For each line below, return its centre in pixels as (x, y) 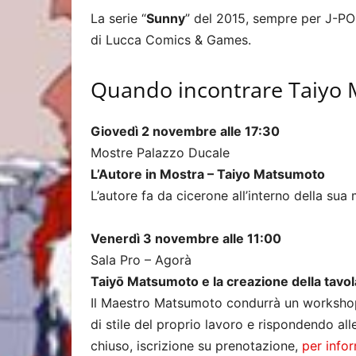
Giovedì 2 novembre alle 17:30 (185, 131)
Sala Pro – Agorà (141, 260)
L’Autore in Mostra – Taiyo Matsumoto (208, 174)
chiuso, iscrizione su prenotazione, (196, 346)
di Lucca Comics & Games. (171, 40)
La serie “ (118, 18)
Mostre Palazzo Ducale (160, 153)
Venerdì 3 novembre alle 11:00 (186, 238)
